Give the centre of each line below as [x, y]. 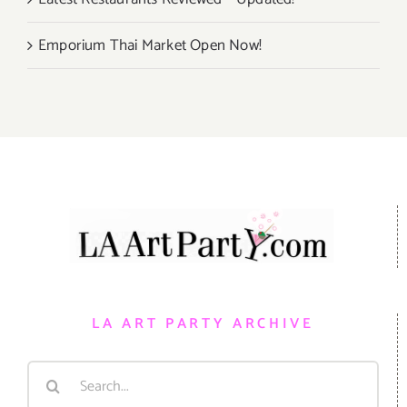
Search [49, 374]
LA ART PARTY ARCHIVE [203, 324]
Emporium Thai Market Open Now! [150, 45]
